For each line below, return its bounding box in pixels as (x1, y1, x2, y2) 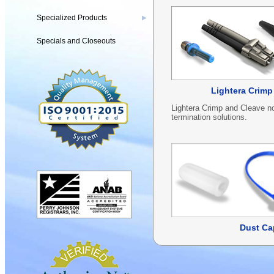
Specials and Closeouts (37, 37, 116, 45)
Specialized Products (37, 13, 107, 22)
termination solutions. (171, 113, 247, 122)
